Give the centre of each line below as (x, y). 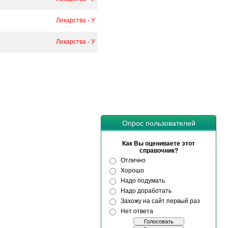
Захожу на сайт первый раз (160, 201)
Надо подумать (143, 181)
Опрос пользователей (159, 123)
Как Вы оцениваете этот (159, 144)
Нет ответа (137, 211)
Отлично (133, 160)
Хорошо (132, 170)
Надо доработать (146, 191)
